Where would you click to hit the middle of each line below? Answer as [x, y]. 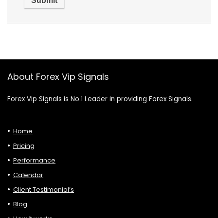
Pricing [24, 145]
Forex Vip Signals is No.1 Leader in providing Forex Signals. [100, 99]
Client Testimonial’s [44, 189]
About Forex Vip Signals [58, 76]
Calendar [28, 175]
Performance [34, 160]
